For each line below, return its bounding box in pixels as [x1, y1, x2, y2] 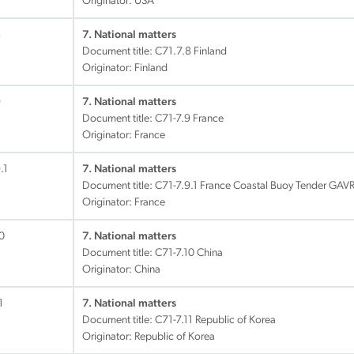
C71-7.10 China [155, 247, 223, 259]
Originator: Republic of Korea [82, 331, 215, 343]
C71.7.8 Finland [155, 46, 227, 58]
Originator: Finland [82, 62, 168, 74]
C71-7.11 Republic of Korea [155, 314, 276, 326]
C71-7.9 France [155, 113, 224, 125]
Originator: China [82, 264, 160, 276]
